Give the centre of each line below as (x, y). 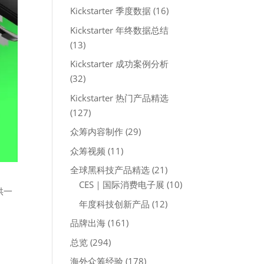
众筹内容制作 (97, 131)
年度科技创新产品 (115, 204)
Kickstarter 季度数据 (111, 11)
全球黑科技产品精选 (110, 170)
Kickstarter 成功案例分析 (120, 64)
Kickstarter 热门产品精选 (120, 98)
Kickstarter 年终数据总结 (120, 30)
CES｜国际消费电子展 (122, 184)
